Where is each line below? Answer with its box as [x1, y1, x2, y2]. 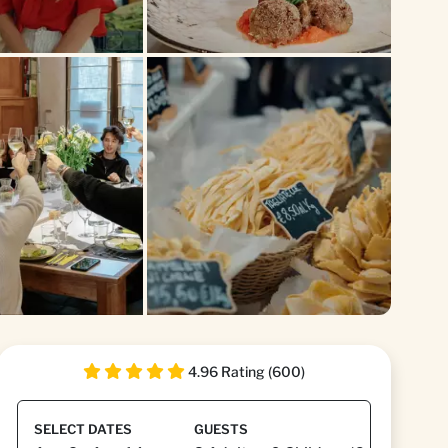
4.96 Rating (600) [188, 363, 305, 380]
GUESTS [194, 421, 248, 437]
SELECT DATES [34, 421, 132, 437]
